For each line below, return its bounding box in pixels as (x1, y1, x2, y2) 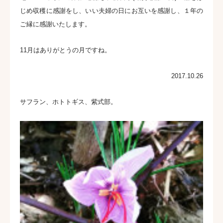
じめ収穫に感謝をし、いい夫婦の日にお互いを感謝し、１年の (20, 7, 203, 14)
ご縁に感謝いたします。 (20, 20, 91, 28)
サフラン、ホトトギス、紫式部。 (20, 98, 117, 106)
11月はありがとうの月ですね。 (20, 46, 111, 54)
